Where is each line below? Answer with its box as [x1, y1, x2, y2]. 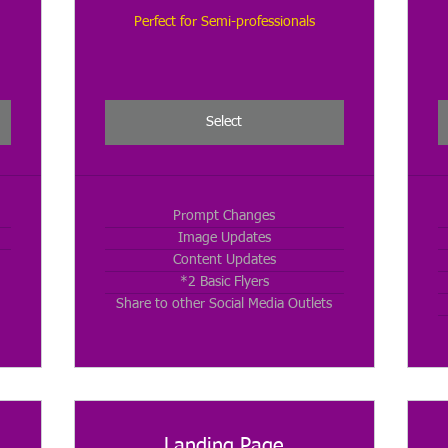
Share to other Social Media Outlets [116, 297, 333, 312]
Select [206, 115, 243, 130]
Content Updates [172, 253, 276, 268]
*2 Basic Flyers [179, 275, 269, 290]
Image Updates [177, 231, 271, 246]
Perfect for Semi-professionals [133, 15, 315, 30]
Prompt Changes [173, 209, 276, 224]
